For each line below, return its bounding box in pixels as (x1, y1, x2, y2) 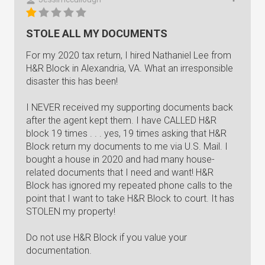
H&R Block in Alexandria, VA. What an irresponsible (26, 63, 233, 74)
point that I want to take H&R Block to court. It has (26, 193, 234, 204)
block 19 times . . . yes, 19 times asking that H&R (26, 128, 227, 139)
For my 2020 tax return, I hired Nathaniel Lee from (26, 50, 231, 61)
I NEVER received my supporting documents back (26, 102, 233, 113)
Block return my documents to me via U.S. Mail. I (26, 141, 228, 152)
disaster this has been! (26, 76, 118, 87)
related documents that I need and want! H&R (26, 167, 214, 178)
